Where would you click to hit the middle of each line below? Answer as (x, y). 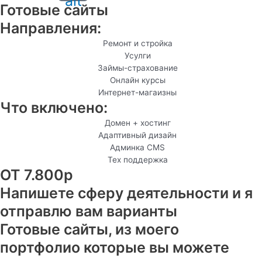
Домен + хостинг (137, 123)
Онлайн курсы (137, 80)
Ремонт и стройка (137, 43)
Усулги (137, 55)
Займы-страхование (137, 68)
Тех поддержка (137, 159)
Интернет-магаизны (138, 92)
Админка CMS (138, 147)
